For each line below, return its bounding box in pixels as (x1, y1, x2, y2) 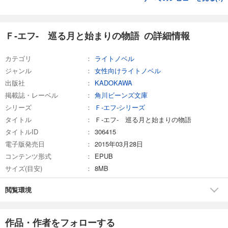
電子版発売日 (5, 138, 45, 149)
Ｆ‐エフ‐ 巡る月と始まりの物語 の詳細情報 (5, 28, 190, 42)
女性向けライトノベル (95, 65, 161, 75)
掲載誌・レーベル (5, 90, 58, 100)
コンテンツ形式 (5, 151, 51, 161)
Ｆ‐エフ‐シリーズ (95, 102, 145, 112)
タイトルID (5, 126, 38, 136)
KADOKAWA (95, 77, 132, 88)
